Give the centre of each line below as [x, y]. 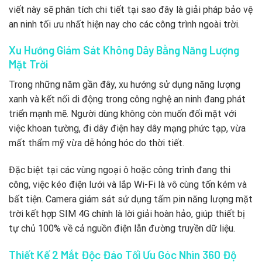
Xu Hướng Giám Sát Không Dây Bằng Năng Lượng [124, 50]
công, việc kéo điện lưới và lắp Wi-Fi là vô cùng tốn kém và [128, 184]
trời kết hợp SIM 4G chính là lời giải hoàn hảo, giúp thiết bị [127, 213]
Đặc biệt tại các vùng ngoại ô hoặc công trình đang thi [120, 170]
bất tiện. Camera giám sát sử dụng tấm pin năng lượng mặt [131, 199]
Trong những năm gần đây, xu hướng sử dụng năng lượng [125, 84]
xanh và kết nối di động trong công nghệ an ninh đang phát [127, 99]
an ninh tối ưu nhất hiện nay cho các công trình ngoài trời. [124, 24]
